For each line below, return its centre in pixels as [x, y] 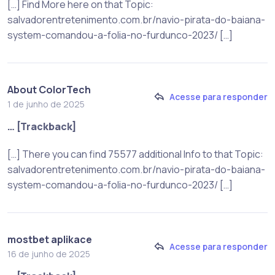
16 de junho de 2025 [49, 254]
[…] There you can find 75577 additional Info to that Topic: [135, 154]
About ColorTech [49, 89]
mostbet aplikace [50, 239]
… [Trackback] [42, 126]
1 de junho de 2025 [46, 104]
